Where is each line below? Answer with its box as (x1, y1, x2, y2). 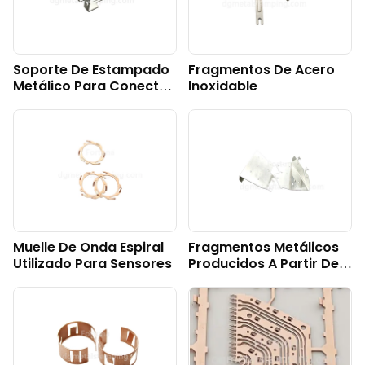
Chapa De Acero (187, 270, 298, 290)
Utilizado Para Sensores (13, 254, 172, 274)
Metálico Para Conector (13, 77, 174, 96)
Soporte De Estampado (13, 60, 169, 80)
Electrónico (13, 93, 88, 112)
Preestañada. (187, 287, 279, 306)
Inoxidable (187, 77, 257, 96)
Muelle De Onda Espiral (13, 238, 164, 257)
